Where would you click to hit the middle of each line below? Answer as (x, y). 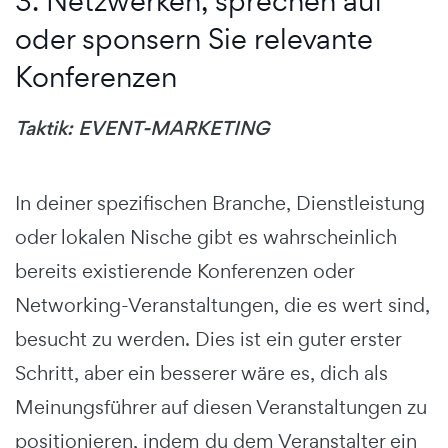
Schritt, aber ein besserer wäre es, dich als (201, 373)
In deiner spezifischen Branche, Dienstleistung (220, 203)
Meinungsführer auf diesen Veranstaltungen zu (221, 407)
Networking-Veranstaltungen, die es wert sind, (222, 305)
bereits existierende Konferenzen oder (184, 271)
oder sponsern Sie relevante (194, 39)
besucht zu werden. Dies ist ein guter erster (208, 339)
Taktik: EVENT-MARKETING (142, 129)
